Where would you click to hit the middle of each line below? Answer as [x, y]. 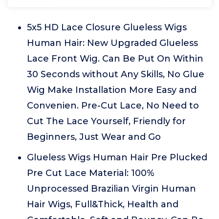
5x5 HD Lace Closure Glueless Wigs [107, 27]
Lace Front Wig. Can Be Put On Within [115, 59]
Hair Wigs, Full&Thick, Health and [103, 204]
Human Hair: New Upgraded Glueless [112, 43]
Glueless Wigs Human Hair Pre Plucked [117, 157]
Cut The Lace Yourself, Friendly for [106, 121]
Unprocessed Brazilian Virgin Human [111, 189]
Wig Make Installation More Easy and [112, 90]
